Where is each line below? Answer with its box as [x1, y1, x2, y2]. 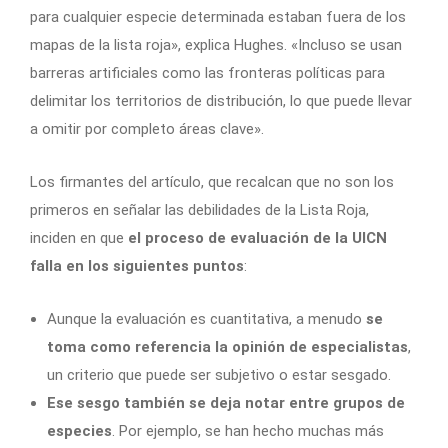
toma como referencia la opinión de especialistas [47, 338, 408, 357]
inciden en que [30, 229, 128, 248]
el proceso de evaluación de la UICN [128, 229, 387, 248]
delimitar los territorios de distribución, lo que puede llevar [30, 92, 412, 111]
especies [47, 422, 112, 441]
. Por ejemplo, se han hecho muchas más [112, 422, 384, 441]
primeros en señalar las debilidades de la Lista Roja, [30, 201, 369, 220]
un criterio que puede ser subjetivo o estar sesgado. [47, 366, 391, 385]
